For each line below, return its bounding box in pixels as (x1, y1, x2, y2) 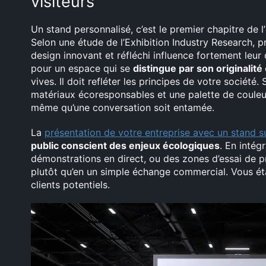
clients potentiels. (31, 179, 110, 191)
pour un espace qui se (31, 62, 133, 74)
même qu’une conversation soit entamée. (31, 102, 214, 113)
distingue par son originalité (133, 62, 265, 74)
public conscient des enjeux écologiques (31, 140, 220, 151)
